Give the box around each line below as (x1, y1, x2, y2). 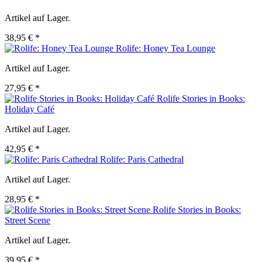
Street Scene (5, 215, 50, 226)
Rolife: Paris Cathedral (100, 154, 184, 165)
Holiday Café (5, 104, 54, 115)
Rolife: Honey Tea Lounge (116, 43, 215, 54)
